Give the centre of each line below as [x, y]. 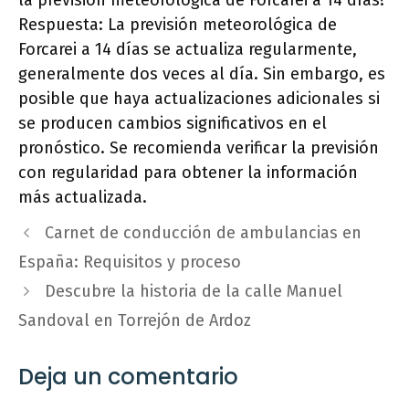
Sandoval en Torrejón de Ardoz [135, 321]
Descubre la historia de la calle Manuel [193, 292]
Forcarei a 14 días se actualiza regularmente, [188, 50]
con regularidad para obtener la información [188, 173]
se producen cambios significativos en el [173, 124]
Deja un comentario [128, 377]
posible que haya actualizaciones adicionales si [199, 99]
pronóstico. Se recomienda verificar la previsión [199, 148]
